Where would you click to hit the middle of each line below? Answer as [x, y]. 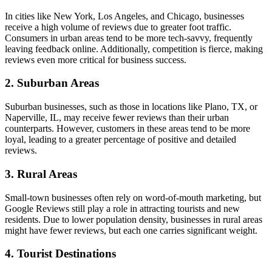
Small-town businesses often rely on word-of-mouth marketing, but [133, 197]
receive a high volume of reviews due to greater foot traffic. [118, 27]
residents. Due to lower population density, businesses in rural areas [134, 219]
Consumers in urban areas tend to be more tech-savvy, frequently [129, 38]
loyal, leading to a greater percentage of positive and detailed [121, 140]
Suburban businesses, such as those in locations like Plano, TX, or [131, 107]
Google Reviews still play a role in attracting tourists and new [122, 208]
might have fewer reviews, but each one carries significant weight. [131, 230]
